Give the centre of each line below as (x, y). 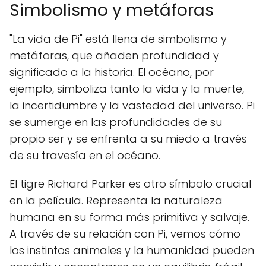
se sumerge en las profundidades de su (116, 122)
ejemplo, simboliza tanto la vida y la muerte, (127, 89)
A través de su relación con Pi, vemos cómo (125, 234)
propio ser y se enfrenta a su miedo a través (128, 139)
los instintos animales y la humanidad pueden (132, 251)
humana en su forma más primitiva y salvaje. (129, 217)
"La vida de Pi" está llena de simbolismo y (118, 39)
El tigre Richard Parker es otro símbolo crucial (130, 184)
